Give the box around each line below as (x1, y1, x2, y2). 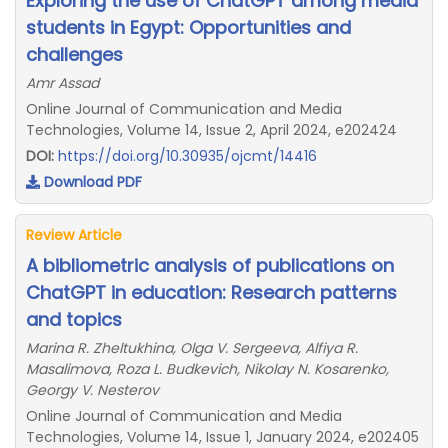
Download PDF (40, 172, 142, 192)
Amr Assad (26, 73, 99, 93)
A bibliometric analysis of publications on (26, 253, 394, 278)
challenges (26, 42, 123, 67)
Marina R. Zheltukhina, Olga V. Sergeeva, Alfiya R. (26, 338, 358, 358)
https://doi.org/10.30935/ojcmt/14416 (58, 146, 317, 166)
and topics (26, 307, 122, 332)
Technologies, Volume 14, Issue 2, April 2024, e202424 (26, 120, 397, 140)
